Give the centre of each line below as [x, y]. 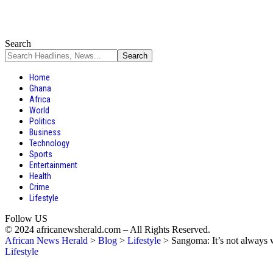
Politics [42, 121]
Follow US [26, 218]
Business [45, 132]
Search [18, 44]
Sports [41, 154]
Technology [49, 143]
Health [40, 176]
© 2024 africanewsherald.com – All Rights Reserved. [108, 229]
